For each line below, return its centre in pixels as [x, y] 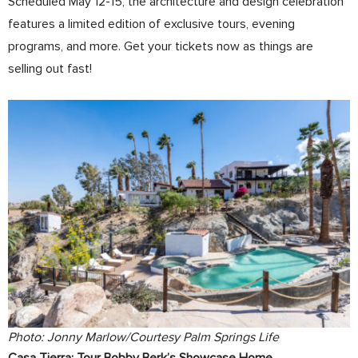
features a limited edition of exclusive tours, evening [151, 24]
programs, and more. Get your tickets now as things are [161, 46]
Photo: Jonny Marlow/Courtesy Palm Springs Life [143, 338]
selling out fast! [50, 69]
